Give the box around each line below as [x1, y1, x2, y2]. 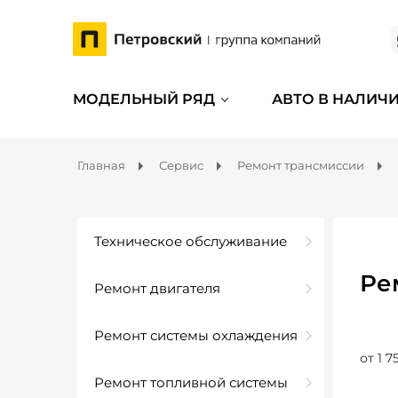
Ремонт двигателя [94, 280, 220, 297]
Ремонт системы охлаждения [94, 327, 298, 344]
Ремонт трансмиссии [237, 158, 364, 172]
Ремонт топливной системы [94, 374, 288, 391]
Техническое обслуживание [94, 233, 287, 250]
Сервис [159, 158, 203, 172]
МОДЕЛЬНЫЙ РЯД [73, 91, 215, 107]
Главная [77, 158, 125, 172]
